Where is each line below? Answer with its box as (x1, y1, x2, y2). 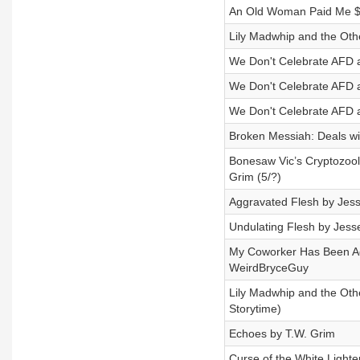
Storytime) (228, 302, 281, 315)
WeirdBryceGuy (228, 261, 309, 274)
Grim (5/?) (228, 170, 281, 183)
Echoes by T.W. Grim (228, 327, 335, 340)
